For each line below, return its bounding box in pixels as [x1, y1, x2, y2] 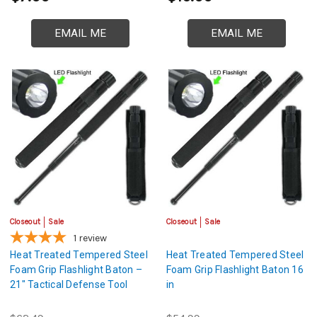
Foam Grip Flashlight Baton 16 [166, 263, 304, 275]
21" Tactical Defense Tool [10, 278, 128, 290]
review [79, 231, 107, 244]
